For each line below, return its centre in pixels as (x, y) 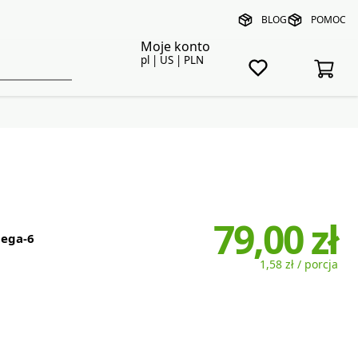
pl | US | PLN (172, 60)
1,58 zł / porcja (298, 265)
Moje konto (175, 46)
